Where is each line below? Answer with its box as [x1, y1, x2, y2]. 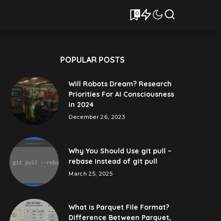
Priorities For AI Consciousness [69, 90, 175, 99]
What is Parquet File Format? [69, 203, 170, 212]
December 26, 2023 [69, 113, 125, 120]
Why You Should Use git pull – [69, 146, 172, 155]
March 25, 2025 [69, 170, 113, 177]
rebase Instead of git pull [69, 156, 158, 166]
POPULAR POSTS [60, 55, 125, 65]
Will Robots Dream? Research [69, 79, 172, 88]
